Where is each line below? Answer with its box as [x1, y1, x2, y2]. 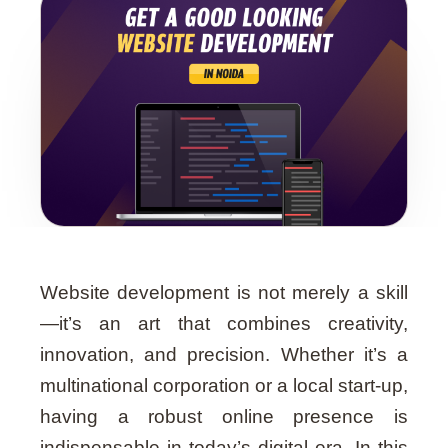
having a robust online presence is [40, 405, 408, 427]
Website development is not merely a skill [40, 281, 408, 303]
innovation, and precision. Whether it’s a [40, 343, 408, 365]
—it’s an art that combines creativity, [40, 312, 408, 334]
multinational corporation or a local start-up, [40, 374, 408, 396]
